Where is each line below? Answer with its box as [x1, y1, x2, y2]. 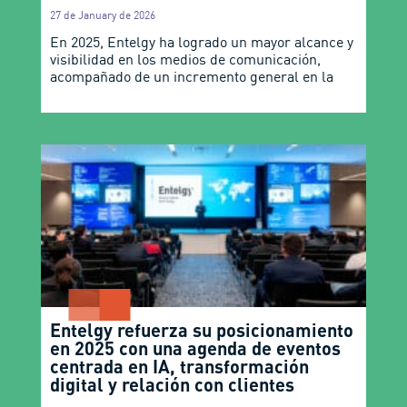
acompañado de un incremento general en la [49, 67, 333, 86]
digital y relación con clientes [49, 373, 299, 396]
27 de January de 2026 [49, 8, 155, 23]
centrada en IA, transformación [49, 355, 309, 378]
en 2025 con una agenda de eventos [49, 337, 341, 360]
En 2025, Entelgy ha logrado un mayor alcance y [49, 33, 353, 52]
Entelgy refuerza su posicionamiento [49, 319, 353, 342]
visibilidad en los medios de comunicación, [49, 50, 321, 69]
